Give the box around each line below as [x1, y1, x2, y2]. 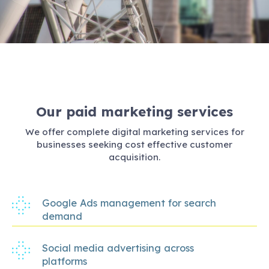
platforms [42, 255, 87, 268]
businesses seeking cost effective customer [37, 139, 232, 151]
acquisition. [109, 151, 160, 163]
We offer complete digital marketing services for [25, 126, 244, 138]
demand [42, 210, 82, 223]
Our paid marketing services [36, 103, 233, 120]
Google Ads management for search [42, 197, 216, 210]
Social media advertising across [42, 242, 194, 255]
